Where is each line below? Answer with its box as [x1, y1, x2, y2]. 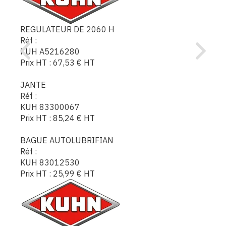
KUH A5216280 [20, 46, 80, 56]
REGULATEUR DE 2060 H [20, 24, 115, 34]
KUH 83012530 [20, 157, 80, 167]
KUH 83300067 [20, 101, 80, 112]
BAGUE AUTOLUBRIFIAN [20, 135, 114, 145]
